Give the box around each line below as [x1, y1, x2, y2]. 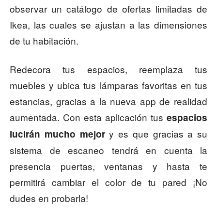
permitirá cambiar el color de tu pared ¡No [10, 175, 207, 189]
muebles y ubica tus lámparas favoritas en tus [10, 78, 207, 92]
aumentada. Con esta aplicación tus [10, 110, 167, 124]
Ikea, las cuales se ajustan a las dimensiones [10, 18, 207, 31]
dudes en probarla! [10, 191, 88, 205]
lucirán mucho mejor [10, 127, 105, 141]
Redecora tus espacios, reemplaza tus [10, 62, 207, 76]
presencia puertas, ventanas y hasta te [10, 159, 207, 173]
